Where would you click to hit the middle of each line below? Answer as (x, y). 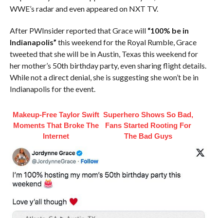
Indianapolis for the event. (52, 89)
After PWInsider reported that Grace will (78, 30)
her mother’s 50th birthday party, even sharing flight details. (108, 65)
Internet (56, 136)
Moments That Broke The (56, 125)
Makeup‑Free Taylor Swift (56, 115)
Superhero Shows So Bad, (148, 115)
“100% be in (168, 30)
